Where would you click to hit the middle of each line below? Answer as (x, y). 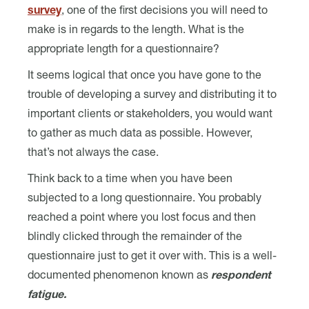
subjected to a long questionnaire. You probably (144, 199)
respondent (241, 277)
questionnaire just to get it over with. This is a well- (152, 257)
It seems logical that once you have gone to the (144, 77)
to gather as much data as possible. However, (140, 134)
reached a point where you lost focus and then (142, 219)
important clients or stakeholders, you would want (150, 115)
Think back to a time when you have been (130, 180)
